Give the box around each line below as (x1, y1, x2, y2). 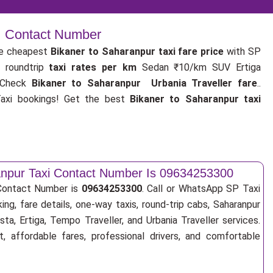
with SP (227, 46, 261, 57)
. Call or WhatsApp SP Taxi (141, 183, 261, 194)
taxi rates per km (49, 62, 136, 73)
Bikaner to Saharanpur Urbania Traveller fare (31, 77, 258, 89)
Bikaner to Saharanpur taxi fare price (51, 46, 227, 57)
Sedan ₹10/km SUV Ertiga (136, 62, 261, 73)
